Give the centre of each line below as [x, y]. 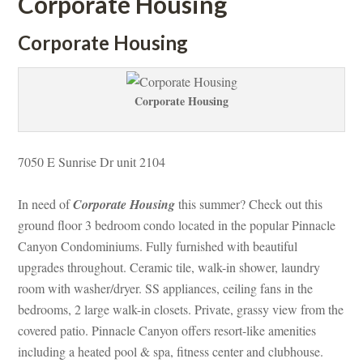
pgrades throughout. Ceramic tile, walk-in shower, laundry [169, 267]
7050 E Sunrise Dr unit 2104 [94, 161]
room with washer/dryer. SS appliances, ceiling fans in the [166, 288]
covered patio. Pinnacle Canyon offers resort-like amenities [167, 330]
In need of [46, 203]
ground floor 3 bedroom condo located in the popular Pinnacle [177, 224]
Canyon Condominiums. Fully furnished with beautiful [158, 246]
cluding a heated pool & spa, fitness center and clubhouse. [171, 351]
